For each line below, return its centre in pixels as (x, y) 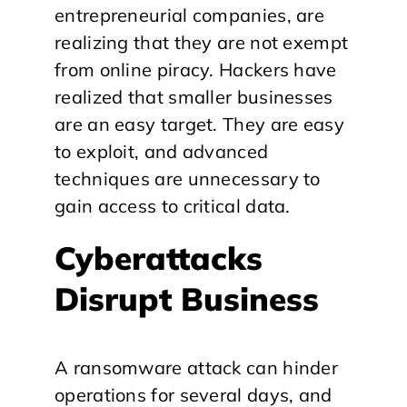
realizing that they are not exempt (202, 42)
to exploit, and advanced (162, 151)
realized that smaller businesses (194, 96)
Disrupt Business (187, 298)
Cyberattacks (159, 258)
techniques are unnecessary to (188, 178)
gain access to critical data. (173, 205)
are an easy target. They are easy (199, 124)
